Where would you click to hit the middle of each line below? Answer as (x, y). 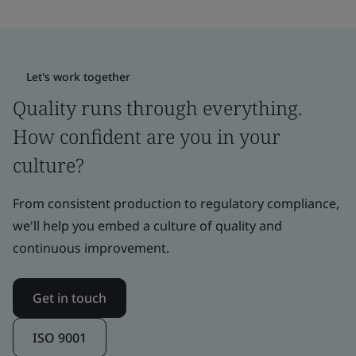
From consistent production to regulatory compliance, (176, 203)
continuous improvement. (91, 248)
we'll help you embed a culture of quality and (147, 225)
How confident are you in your (147, 136)
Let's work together (78, 76)
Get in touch (70, 298)
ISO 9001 (60, 337)
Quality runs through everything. (157, 107)
